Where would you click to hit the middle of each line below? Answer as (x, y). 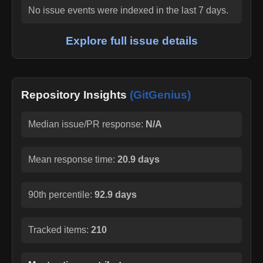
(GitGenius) (160, 95)
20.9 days (139, 159)
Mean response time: (73, 159)
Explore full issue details (131, 41)
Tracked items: (60, 230)
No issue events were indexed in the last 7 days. (128, 10)
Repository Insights (75, 95)
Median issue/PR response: (87, 124)
